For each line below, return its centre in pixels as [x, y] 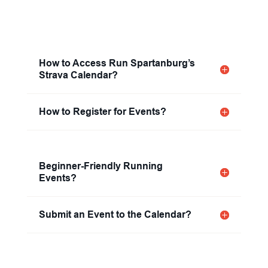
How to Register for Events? [102, 112]
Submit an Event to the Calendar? [115, 214]
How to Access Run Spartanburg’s [117, 63]
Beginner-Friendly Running [100, 166]
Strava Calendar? [78, 75]
